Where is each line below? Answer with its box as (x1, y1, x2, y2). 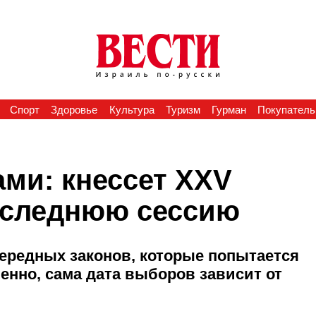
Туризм (165, 104, 200, 116)
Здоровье (51, 104, 98, 116)
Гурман (212, 104, 247, 116)
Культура (109, 104, 154, 116)
